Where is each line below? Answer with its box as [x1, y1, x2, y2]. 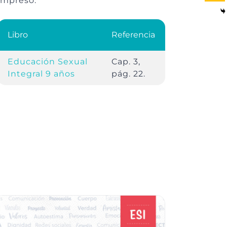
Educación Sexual [7, 57, 88, 67]
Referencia [111, 30, 155, 40]
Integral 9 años [7, 69, 75, 79]
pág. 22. [111, 69, 145, 79]
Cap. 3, [111, 57, 140, 67]
